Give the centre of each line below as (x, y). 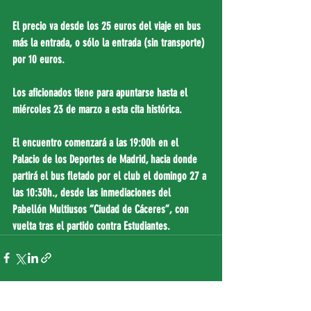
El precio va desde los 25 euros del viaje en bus (108, 26)
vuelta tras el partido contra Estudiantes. (91, 226)
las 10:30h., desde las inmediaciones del (93, 192)
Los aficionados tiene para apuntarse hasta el (101, 92)
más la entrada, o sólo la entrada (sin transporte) (110, 42)
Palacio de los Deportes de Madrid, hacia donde (106, 159)
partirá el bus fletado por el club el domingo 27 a (111, 176)
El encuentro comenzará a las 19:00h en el (97, 142)
